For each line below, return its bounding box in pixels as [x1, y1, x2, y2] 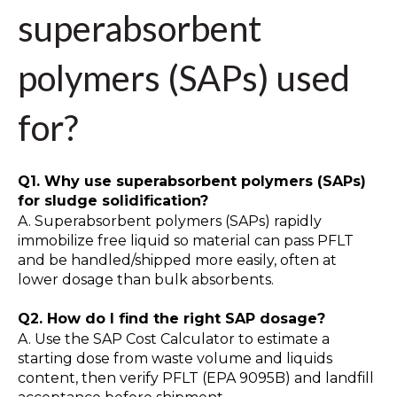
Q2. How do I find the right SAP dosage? [18, 310, 325, 328]
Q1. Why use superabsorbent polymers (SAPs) [18, 172, 366, 190]
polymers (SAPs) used [18, 56, 350, 99]
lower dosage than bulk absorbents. [18, 270, 274, 288]
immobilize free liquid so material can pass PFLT [18, 231, 354, 249]
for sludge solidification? [18, 191, 208, 209]
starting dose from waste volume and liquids [18, 349, 332, 367]
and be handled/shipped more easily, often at [18, 251, 337, 269]
